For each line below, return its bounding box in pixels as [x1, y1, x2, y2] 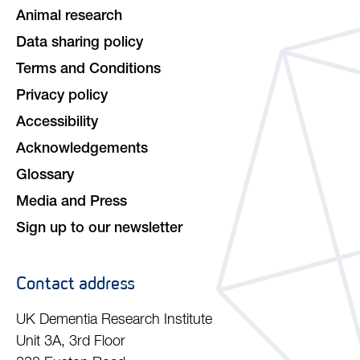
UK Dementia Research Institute [16, 312, 212, 327]
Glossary [16, 168, 74, 183]
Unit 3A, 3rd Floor [16, 333, 125, 349]
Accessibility [16, 115, 98, 130]
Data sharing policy [16, 35, 143, 51]
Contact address [16, 272, 135, 294]
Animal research [16, 9, 122, 24]
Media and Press [16, 194, 127, 210]
